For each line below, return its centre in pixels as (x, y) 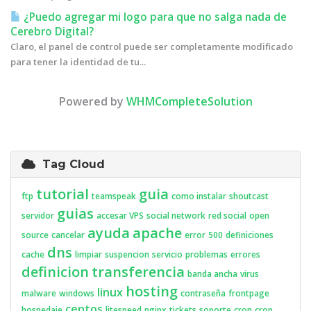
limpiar (89, 254)
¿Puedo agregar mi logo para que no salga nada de (154, 17)
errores (245, 254)
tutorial (62, 194)
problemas (207, 254)
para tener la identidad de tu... (78, 62)
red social (227, 216)
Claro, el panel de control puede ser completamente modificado (152, 47)
